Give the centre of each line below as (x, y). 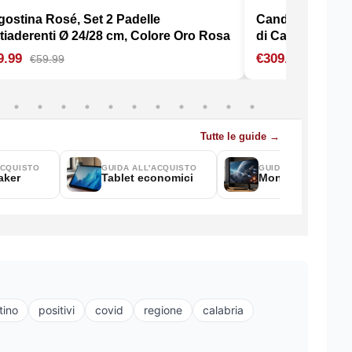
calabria (223, 310)
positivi (57, 310)
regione (163, 310)
